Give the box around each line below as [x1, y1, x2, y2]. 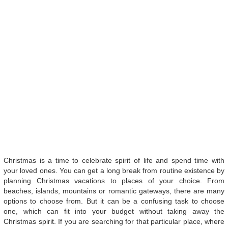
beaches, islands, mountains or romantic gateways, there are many [4, 186, 224, 195]
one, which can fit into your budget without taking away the [4, 207, 224, 215]
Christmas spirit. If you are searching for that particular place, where [4, 217, 224, 225]
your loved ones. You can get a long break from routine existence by [4, 166, 224, 175]
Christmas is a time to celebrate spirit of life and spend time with [4, 156, 224, 164]
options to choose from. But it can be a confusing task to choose [4, 196, 224, 205]
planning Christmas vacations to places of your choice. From [4, 176, 224, 185]
